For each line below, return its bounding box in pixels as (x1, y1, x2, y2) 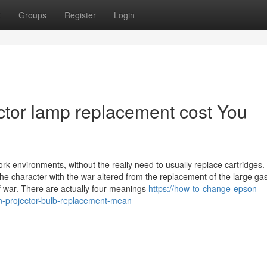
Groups (18, 9, 46, 21)
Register (64, 9, 96, 21)
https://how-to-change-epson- (148, 182, 260, 194)
